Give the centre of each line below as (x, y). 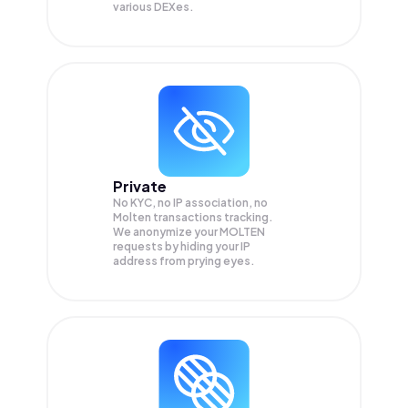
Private (140, 186)
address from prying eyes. (184, 261)
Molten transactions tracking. (193, 217)
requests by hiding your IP (182, 246)
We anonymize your (166, 232)
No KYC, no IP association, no (190, 203)
